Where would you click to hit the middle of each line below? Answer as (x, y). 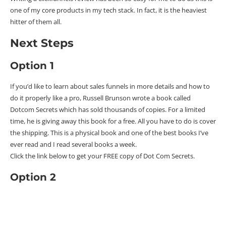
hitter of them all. (36, 21)
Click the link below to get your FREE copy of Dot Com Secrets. (102, 156)
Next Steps (42, 43)
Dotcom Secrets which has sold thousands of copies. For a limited (108, 109)
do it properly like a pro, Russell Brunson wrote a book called (100, 98)
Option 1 (32, 65)
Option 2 (33, 177)
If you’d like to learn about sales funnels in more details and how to (110, 86)
